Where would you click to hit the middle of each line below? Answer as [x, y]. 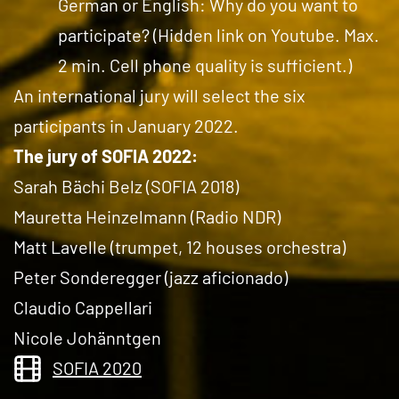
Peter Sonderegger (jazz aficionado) [151, 277]
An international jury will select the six [159, 95]
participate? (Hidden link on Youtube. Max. [219, 35]
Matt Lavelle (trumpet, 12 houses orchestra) [179, 247]
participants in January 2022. [126, 126]
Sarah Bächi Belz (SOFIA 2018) [126, 186]
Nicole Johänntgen [87, 338]
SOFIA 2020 [97, 368]
